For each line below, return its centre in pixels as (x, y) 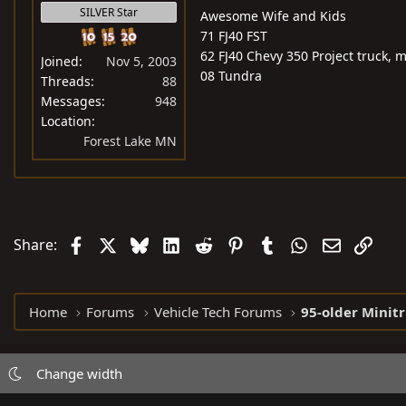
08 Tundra (231, 76)
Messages (71, 101)
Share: (35, 245)
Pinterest (275, 243)
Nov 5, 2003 (141, 62)
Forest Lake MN (130, 141)
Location (66, 121)
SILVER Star (109, 13)
